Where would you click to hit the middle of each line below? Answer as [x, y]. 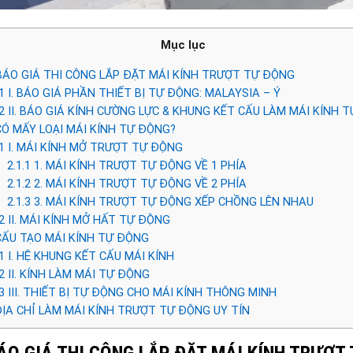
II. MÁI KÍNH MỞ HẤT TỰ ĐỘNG [87, 219]
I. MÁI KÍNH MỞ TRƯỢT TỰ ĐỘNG [93, 147]
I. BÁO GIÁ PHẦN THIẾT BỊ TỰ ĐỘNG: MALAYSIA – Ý [142, 93]
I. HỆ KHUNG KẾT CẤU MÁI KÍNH [89, 256]
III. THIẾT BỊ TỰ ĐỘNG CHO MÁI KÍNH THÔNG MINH [140, 292]
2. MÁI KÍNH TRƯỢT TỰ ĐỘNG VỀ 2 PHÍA [138, 183]
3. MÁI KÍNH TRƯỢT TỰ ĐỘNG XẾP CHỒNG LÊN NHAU [172, 201]
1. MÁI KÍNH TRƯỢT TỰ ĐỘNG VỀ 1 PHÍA [138, 165]
